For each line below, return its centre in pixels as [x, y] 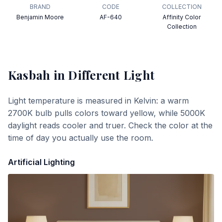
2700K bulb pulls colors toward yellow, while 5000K [107, 113]
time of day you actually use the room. [81, 138]
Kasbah [29, 75]
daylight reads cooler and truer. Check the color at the [110, 125]
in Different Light [103, 75]
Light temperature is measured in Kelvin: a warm [98, 101]
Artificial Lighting [41, 162]
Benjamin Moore [40, 17]
